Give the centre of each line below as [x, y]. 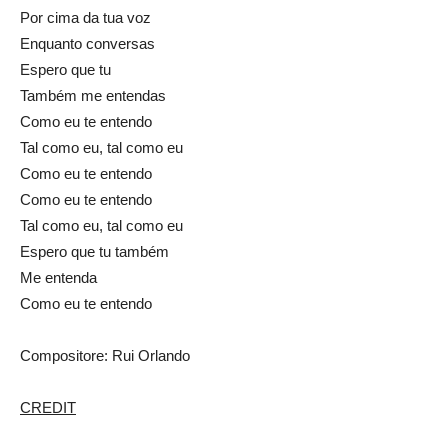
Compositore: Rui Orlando [105, 356]
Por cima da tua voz [85, 18]
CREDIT [48, 408]
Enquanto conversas [87, 44]
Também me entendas [93, 96]
